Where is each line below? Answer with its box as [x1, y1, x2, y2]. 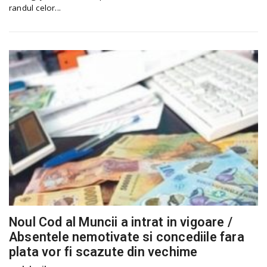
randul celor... [9, 2, 61, 14]
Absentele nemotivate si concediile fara [9, 229, 244, 244]
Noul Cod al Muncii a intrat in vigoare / [9, 214, 233, 229]
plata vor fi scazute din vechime [9, 244, 198, 259]
